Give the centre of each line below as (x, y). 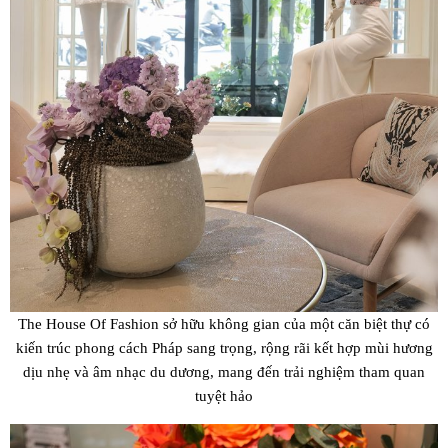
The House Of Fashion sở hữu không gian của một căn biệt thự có (224, 324)
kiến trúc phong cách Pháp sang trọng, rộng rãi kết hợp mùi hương (224, 348)
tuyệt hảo (224, 396)
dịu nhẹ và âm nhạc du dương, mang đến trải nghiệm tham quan (224, 372)
